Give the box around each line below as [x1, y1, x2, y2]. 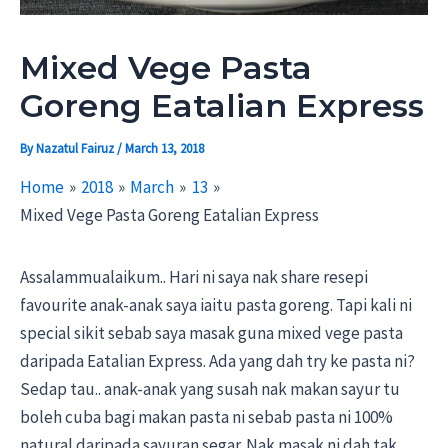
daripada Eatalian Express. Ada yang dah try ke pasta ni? [20, 350, 415, 373]
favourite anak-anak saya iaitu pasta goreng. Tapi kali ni [20, 294, 412, 317]
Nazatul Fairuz [36, 140, 117, 158]
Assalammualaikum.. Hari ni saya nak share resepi [20, 266, 368, 289]
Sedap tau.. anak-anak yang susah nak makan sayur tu [20, 378, 400, 401]
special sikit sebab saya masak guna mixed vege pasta [20, 322, 403, 345]
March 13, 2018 [125, 140, 204, 158]
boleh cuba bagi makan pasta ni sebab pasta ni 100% [20, 406, 393, 429]
